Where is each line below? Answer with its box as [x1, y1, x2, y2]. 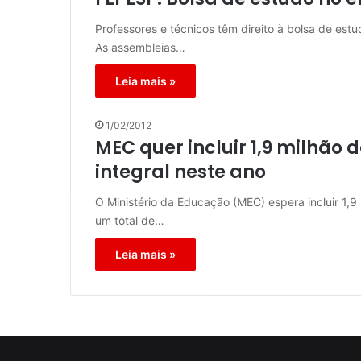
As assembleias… [95, 40, 185, 55]
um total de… [95, 214, 164, 228]
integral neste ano [95, 160, 266, 185]
